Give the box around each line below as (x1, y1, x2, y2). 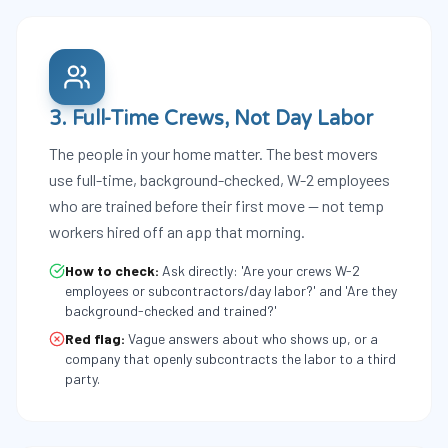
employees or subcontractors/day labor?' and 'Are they (65, 282, 397, 299)
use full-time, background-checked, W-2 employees (49, 170, 390, 189)
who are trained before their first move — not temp (49, 196, 384, 215)
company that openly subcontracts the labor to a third (65, 350, 396, 367)
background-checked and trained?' (65, 302, 277, 319)
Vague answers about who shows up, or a (128, 330, 378, 347)
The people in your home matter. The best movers (49, 144, 378, 163)
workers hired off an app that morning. (49, 222, 305, 241)
